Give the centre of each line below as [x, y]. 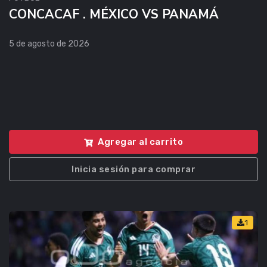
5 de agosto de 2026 [49, 44]
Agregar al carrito [140, 142]
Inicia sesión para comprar [133, 170]
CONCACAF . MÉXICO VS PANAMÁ [114, 14]
